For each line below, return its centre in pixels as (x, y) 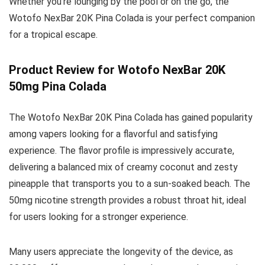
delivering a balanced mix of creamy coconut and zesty (123, 167)
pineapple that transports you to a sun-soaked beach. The (130, 183)
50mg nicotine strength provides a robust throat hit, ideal (127, 200)
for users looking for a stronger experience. (98, 216)
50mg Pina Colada (58, 86)
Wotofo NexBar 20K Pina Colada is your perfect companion (132, 18)
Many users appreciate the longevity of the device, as (121, 251)
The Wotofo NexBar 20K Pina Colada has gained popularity (131, 117)
